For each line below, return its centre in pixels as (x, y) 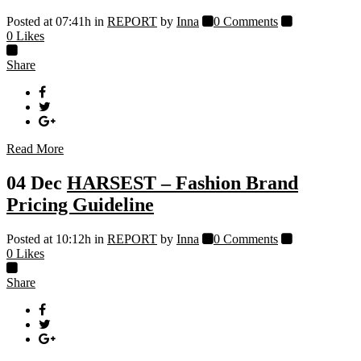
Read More (35, 149)
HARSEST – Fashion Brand (183, 183)
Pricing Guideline (80, 205)
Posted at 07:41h (49, 22)
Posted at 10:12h (49, 239)
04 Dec (34, 183)
